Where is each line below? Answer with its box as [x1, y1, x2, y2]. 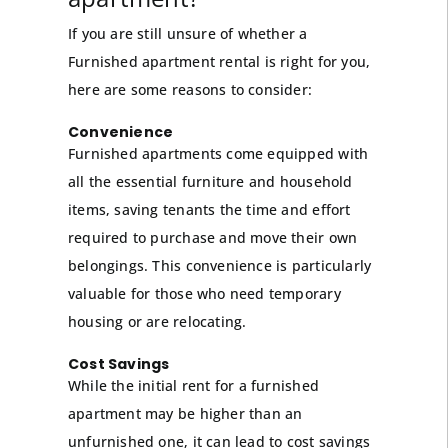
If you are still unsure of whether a [67, 24, 308, 44]
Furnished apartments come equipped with [67, 144, 369, 164]
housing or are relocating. [67, 312, 247, 332]
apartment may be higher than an [67, 404, 303, 424]
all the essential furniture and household [67, 172, 353, 192]
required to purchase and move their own [67, 228, 358, 248]
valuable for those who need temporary [67, 284, 341, 304]
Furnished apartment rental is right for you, [67, 52, 371, 72]
